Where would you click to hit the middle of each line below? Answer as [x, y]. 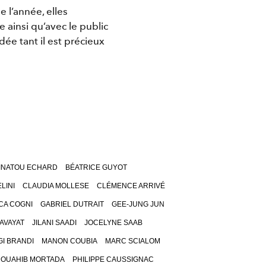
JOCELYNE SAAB [113, 223]
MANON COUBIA [69, 241]
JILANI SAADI [54, 223]
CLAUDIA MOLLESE [56, 186]
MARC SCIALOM [132, 241]
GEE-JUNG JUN [138, 205]
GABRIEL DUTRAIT [72, 205]
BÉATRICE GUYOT [96, 168]
